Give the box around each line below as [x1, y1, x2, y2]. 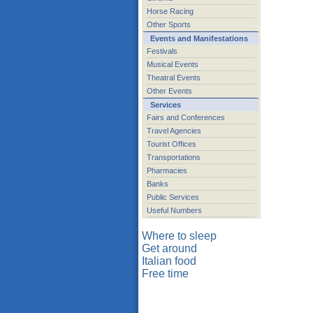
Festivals [147, 47, 177, 55]
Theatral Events [147, 73, 201, 82]
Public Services [147, 193, 199, 201]
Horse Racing [147, 7, 194, 15]
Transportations [147, 153, 201, 161]
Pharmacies [147, 166, 187, 175]
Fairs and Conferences [147, 113, 225, 122]
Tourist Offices [147, 140, 196, 148]
